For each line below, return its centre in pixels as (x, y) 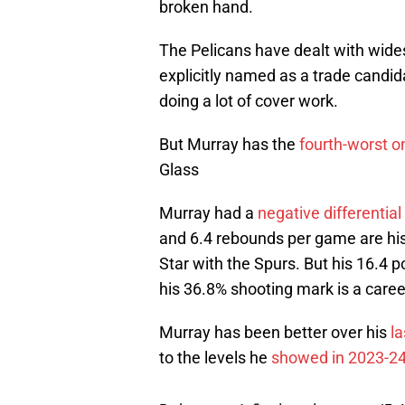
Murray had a (208, 213)
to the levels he (215, 358)
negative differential (330, 213)
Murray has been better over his (275, 333)
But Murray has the (229, 145)
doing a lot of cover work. (249, 101)
